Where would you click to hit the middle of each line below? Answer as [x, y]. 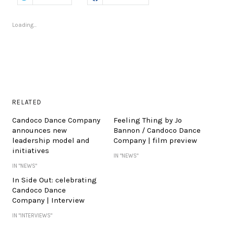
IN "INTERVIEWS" [32, 216]
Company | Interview [48, 200]
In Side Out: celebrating [54, 180]
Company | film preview [155, 141]
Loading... [24, 25]
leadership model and [51, 141]
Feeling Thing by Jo [148, 120]
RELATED [27, 102]
